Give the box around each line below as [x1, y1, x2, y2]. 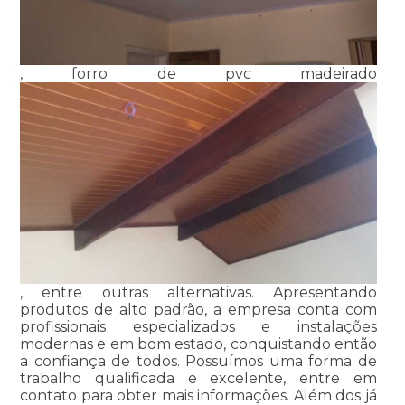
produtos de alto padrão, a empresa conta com [19, 300, 378, 318]
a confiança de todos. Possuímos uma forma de [19, 352, 378, 370]
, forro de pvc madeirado [19, 65, 378, 83]
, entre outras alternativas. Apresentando [19, 283, 378, 301]
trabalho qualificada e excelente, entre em [19, 369, 378, 387]
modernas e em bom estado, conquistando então [19, 334, 378, 353]
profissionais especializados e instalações [19, 317, 378, 335]
